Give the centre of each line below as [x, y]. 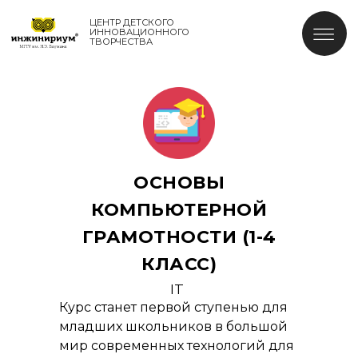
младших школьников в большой [173, 326]
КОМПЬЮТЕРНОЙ [179, 210]
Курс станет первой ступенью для [173, 307]
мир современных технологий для [177, 346]
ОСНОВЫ [179, 183]
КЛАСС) [179, 264]
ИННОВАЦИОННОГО [100, 23]
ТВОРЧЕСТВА [87, 30]
